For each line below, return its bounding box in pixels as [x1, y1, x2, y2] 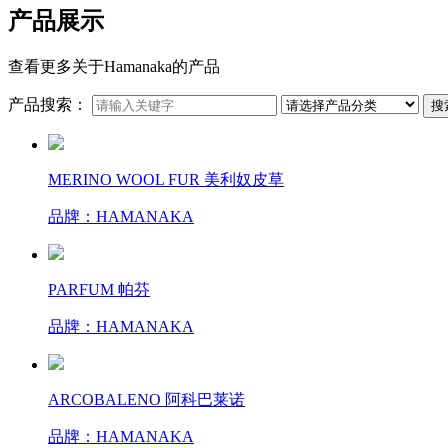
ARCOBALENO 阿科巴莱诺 [48, 390, 245, 408]
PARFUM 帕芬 [48, 280, 150, 298]
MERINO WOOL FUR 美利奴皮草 [48, 170, 284, 188]
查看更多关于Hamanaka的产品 [8, 57, 220, 75]
